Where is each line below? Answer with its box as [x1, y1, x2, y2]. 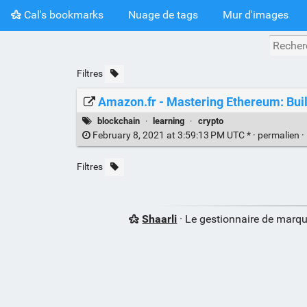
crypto [197, 115, 223, 126]
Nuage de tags [128, 8, 198, 21]
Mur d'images [223, 8, 288, 21]
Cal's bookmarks [21, 8, 103, 21]
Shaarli [142, 212, 177, 226]
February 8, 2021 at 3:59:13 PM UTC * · [90, 130, 258, 142]
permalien [257, 130, 302, 142]
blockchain [97, 115, 140, 126]
